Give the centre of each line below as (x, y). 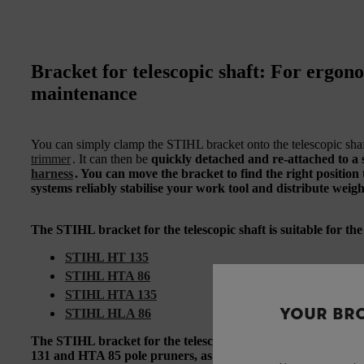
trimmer (51, 159)
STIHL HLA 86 (108, 314)
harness (52, 174)
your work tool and (220, 188)
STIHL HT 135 (107, 258)
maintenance (84, 94)
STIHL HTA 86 (108, 276)
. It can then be (112, 159)
